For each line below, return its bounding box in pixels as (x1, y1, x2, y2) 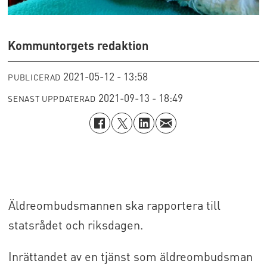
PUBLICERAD (8, 72, 61, 83)
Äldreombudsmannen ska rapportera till (8, 197, 221, 213)
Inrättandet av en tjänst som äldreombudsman (8, 248, 253, 264)
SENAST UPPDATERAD (8, 94, 96, 104)
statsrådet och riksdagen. (8, 216, 143, 232)
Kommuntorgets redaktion (8, 37, 149, 53)
